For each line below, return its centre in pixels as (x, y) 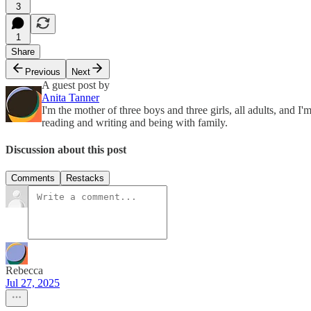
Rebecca (24, 271)
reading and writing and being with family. (135, 122)
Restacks (85, 178)
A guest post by (76, 85)
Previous (43, 72)
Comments (33, 178)
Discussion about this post (66, 150)
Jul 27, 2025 (33, 283)
